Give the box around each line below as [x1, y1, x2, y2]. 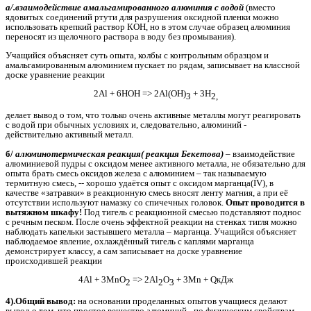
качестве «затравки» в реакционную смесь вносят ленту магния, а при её [6, 187, 288, 198]
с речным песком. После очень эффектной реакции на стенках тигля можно [6, 216, 297, 227]
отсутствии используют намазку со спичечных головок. [6, 196, 224, 208]
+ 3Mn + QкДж [176, 274, 233, 285]
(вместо [246, 1, 276, 12]
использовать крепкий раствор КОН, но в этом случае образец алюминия [6, 21, 290, 32]
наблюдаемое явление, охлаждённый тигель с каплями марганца [6, 235, 254, 246]
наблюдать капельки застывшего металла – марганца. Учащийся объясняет [6, 226, 296, 237]
